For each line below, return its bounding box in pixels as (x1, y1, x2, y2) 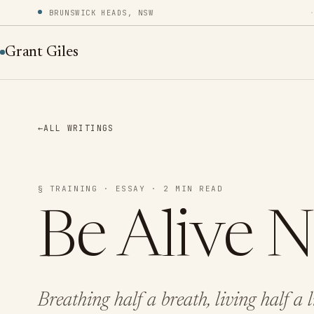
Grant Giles (5, 45, 78, 60)
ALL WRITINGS (43, 122, 114, 133)
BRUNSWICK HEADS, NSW (48, 8, 154, 18)
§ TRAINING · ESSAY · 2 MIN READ (37, 183, 224, 193)
